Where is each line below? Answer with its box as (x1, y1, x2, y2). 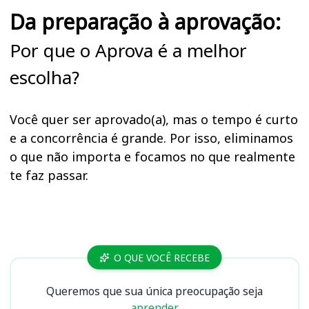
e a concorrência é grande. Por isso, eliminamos (10, 130, 293, 147)
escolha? (10, 65, 79, 90)
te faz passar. (10, 167, 88, 184)
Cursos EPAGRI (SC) (9, 240, 170, 266)
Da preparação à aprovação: (10, 8, 281, 37)
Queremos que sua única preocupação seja (46, 283, 263, 299)
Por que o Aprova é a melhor (10, 38, 247, 63)
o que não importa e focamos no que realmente (10, 148, 295, 166)
